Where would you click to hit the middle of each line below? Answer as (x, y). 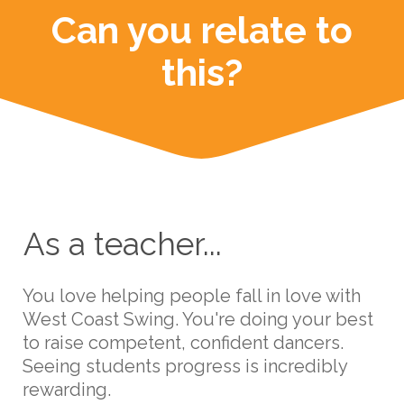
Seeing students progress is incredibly (185, 366)
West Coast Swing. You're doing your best (198, 319)
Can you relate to (202, 30)
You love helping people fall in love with (192, 295)
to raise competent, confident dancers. (183, 342)
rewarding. (67, 389)
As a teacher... (123, 243)
